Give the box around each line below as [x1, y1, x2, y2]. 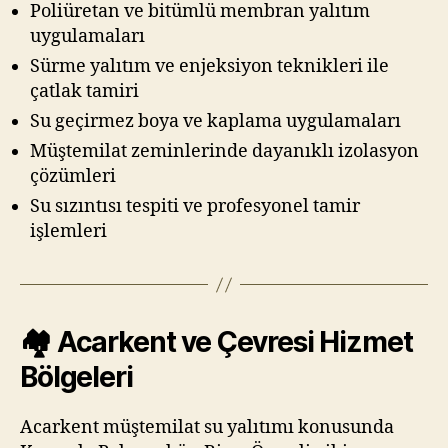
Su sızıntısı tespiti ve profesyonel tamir [30, 195, 360, 219]
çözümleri [30, 165, 116, 189]
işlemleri [30, 220, 107, 244]
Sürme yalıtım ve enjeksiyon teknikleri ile [30, 55, 389, 79]
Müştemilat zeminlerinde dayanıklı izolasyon [30, 140, 419, 164]
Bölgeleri [20, 360, 133, 395]
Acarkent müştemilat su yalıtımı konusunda [20, 416, 394, 440]
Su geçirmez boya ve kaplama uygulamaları [30, 110, 401, 134]
